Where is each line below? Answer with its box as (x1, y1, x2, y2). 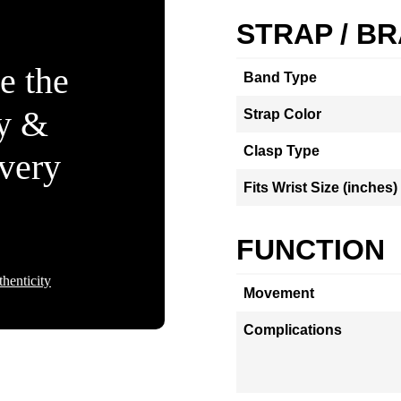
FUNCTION (236, 234, 385, 266)
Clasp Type (243, 143, 320, 158)
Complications (243, 322, 342, 337)
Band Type (243, 70, 317, 85)
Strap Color (243, 107, 321, 122)
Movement (243, 286, 314, 301)
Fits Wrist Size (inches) (243, 180, 397, 195)
